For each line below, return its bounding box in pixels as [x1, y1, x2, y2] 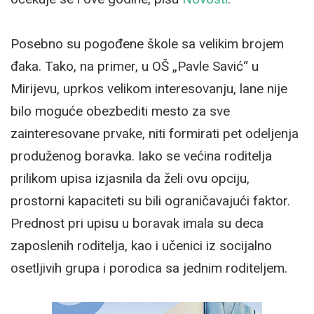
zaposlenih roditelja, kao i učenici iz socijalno [11, 237, 272, 254]
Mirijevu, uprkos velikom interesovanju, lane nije [11, 80, 287, 97]
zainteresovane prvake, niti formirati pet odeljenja [11, 125, 299, 142]
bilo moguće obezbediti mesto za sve [11, 102, 230, 119]
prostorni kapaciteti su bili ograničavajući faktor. [11, 192, 290, 209]
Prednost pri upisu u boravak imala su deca [11, 214, 264, 231]
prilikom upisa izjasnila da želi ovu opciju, [11, 170, 250, 186]
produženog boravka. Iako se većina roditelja [11, 147, 272, 164]
